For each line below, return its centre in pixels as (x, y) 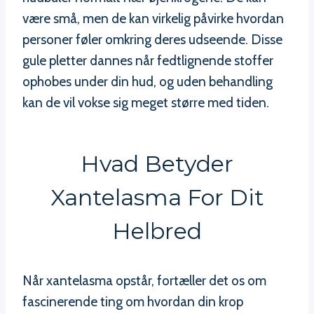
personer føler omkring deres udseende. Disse (152, 40)
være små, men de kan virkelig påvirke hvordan (153, 19)
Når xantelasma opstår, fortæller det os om (144, 281)
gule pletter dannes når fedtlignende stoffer (148, 61)
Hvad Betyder (157, 164)
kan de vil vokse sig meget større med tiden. (146, 103)
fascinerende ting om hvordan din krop (133, 302)
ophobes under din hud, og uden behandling (148, 82)
